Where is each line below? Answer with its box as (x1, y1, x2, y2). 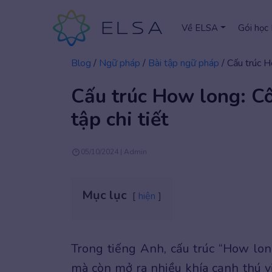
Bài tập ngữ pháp (148, 56, 219, 70)
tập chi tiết (71, 106, 168, 132)
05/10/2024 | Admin (81, 146, 147, 157)
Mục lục (82, 187, 127, 203)
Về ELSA (181, 22, 218, 34)
